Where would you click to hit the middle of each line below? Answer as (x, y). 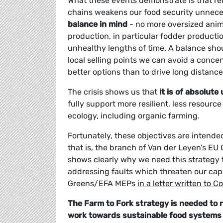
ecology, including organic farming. (135, 116)
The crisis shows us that (113, 92)
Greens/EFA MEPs (103, 184)
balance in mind (98, 24)
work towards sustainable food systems (145, 216)
